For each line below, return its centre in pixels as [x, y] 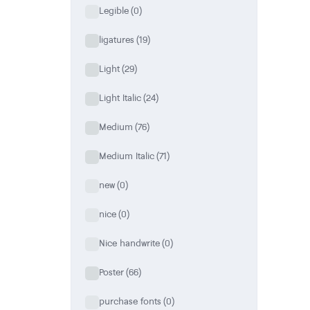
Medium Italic [127, 156]
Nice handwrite [129, 243]
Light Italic [120, 98]
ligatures [117, 40]
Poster [111, 272]
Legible [114, 11]
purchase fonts [130, 301]
